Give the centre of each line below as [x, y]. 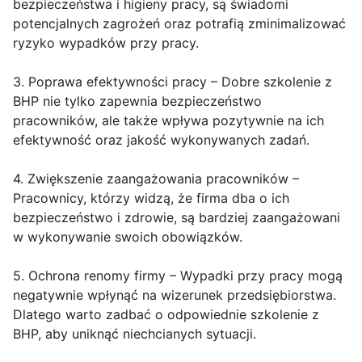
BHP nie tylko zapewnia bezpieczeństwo [137, 101]
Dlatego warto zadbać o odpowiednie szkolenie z [166, 315]
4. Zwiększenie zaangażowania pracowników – [156, 179]
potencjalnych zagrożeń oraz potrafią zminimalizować [179, 24]
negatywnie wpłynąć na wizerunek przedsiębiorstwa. [175, 295]
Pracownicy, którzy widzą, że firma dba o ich [151, 198]
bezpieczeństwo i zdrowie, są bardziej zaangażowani [177, 218]
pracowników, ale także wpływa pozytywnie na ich [168, 121]
